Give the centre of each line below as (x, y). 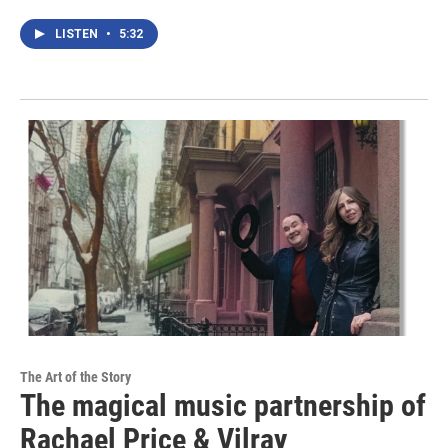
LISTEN (78, 33)
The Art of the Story (75, 377)
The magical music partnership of (223, 406)
